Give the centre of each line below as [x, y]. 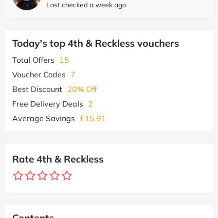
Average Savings [44, 118]
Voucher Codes [39, 74]
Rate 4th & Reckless [58, 159]
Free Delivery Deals [48, 103]
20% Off [82, 89]
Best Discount [37, 89]
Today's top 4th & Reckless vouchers [96, 43]
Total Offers [33, 60]
